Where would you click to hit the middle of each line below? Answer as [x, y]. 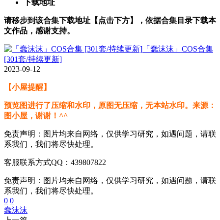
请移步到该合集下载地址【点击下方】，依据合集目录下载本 [110, 20]
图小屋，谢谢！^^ [36, 115]
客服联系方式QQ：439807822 [55, 162]
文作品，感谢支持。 [39, 30]
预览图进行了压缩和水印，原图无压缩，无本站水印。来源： [110, 105]
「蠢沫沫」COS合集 [178, 49]
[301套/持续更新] [33, 59]
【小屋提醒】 [27, 87]
